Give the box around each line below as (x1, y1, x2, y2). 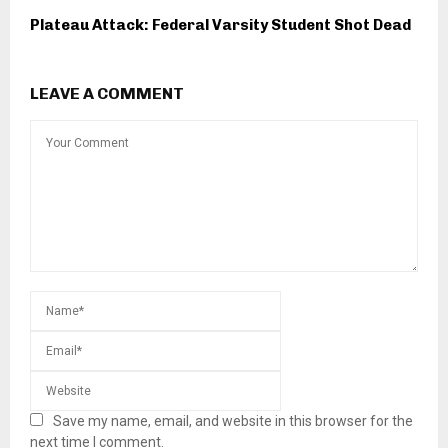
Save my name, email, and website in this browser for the (53, 413, 413, 430)
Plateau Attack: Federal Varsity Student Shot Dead (30, 16, 411, 35)
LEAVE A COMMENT (30, 84, 184, 104)
